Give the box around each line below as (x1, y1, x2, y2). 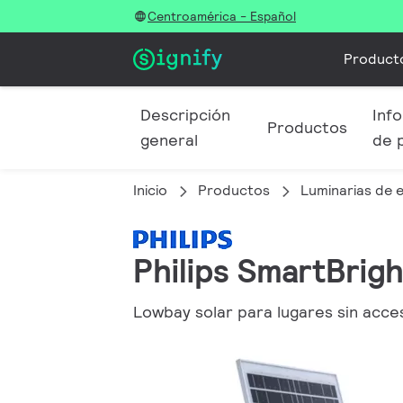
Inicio (133, 181, 167, 200)
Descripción (140, 104, 230, 125)
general (140, 130, 198, 150)
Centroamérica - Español (148, 8, 296, 24)
